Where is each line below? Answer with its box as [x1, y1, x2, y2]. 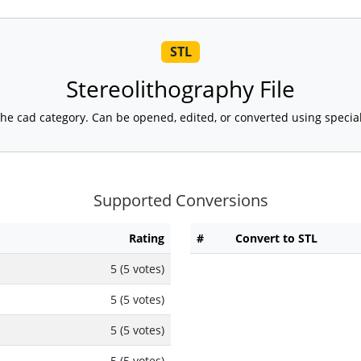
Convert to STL [235, 230, 317, 247]
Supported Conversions [93, 189, 268, 212]
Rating [129, 230, 164, 247]
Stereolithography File [66, 73, 295, 105]
